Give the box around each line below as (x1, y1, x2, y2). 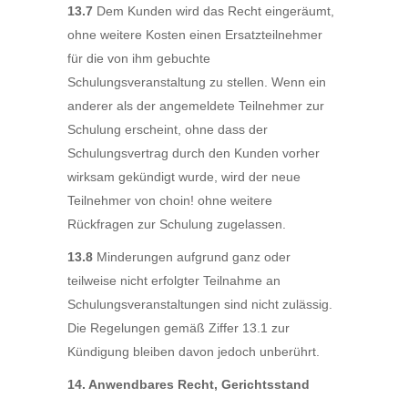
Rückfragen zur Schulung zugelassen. (67, 217, 286, 231)
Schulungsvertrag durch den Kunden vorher (67, 146, 320, 160)
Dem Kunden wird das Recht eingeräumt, (93, 4, 334, 18)
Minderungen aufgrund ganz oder (93, 250, 291, 264)
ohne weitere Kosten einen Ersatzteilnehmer (67, 27, 322, 42)
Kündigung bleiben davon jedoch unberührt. (67, 344, 320, 359)
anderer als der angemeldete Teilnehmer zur (67, 98, 324, 113)
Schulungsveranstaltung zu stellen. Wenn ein (67, 75, 326, 89)
